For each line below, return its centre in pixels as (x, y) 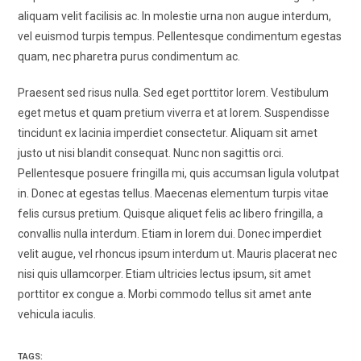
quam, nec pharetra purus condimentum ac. (129, 56)
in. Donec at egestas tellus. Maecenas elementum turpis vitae (174, 193)
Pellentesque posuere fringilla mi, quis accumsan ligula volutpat (179, 173)
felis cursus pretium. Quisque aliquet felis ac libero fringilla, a (171, 214)
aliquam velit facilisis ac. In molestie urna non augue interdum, (175, 16)
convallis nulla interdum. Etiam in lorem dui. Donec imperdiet (170, 234)
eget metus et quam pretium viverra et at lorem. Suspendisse (174, 113)
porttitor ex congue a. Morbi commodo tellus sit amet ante (165, 294)
